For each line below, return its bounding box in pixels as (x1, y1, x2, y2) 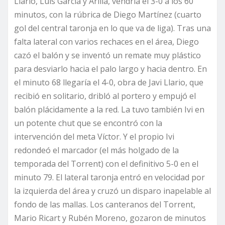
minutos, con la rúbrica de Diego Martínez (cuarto (14, 9, 201, 20)
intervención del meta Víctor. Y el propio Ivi (14, 131, 174, 142)
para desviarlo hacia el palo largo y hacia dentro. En (14, 63, 207, 74)
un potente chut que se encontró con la (14, 117, 162, 129)
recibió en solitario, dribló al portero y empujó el (14, 90, 196, 101)
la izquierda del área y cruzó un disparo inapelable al (14, 185, 211, 196)
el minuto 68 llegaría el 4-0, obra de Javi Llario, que (14, 76, 203, 88)
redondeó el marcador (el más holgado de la (14, 144, 179, 156)
